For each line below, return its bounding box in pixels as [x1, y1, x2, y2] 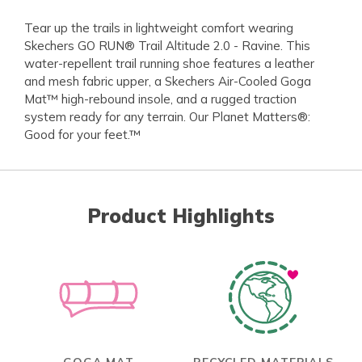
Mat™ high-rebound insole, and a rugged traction [24, 91, 297, 107]
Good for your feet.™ [24, 127, 141, 143]
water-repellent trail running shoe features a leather [24, 56, 314, 72]
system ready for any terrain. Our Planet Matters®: [24, 109, 310, 125]
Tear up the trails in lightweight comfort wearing [24, 20, 293, 36]
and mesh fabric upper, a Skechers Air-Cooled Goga [24, 74, 311, 90]
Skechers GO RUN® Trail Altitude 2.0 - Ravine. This [24, 38, 310, 54]
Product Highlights [87, 204, 275, 229]
